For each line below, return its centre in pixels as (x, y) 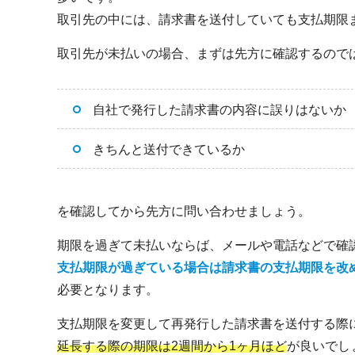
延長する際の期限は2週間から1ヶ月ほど (172, 345)
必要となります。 (108, 289)
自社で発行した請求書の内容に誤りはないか (219, 109)
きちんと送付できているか (169, 149)
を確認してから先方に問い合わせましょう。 (184, 211)
